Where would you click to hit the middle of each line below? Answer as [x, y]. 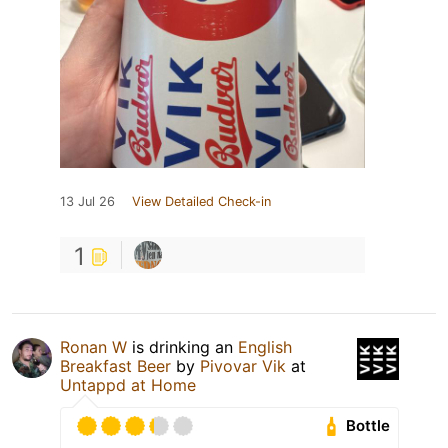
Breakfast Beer [115, 365]
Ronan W [93, 346]
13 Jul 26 [87, 201]
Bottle [368, 426]
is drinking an [182, 346]
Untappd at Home [128, 384]
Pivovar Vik [243, 365]
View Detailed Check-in [201, 201]
